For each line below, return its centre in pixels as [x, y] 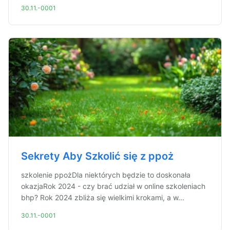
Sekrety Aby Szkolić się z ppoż [97, 156]
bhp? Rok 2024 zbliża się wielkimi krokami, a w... [103, 197]
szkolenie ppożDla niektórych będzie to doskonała [106, 175]
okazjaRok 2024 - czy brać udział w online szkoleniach [113, 186]
